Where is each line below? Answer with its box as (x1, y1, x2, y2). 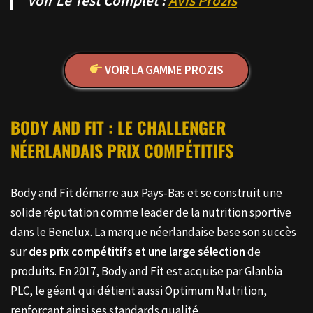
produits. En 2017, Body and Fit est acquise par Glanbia (10, 263, 282, 279)
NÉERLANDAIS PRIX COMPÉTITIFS (10, 137, 233, 163)
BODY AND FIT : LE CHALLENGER (10, 114, 226, 140)
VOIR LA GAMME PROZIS (103, 61, 224, 78)
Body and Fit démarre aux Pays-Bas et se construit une (10, 184, 282, 201)
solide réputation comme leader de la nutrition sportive (10, 204, 291, 220)
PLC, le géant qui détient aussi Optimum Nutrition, (10, 282, 267, 298)
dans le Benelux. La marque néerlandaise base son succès (10, 224, 296, 240)
